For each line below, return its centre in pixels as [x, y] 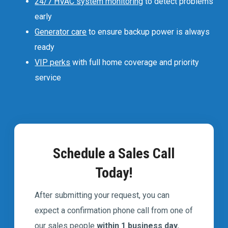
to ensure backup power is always [148, 32]
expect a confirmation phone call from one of [114, 210]
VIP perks [53, 62]
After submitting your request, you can [102, 195]
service [48, 77]
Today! [114, 173]
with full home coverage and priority [135, 62]
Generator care [61, 32]
